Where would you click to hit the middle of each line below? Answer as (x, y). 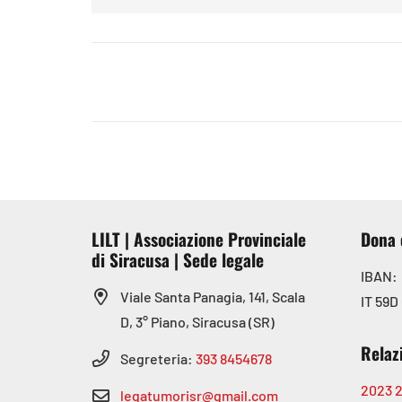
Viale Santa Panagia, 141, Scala (213, 297)
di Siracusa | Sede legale (178, 260)
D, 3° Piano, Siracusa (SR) (197, 322)
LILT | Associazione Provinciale (199, 239)
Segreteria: (158, 358)
